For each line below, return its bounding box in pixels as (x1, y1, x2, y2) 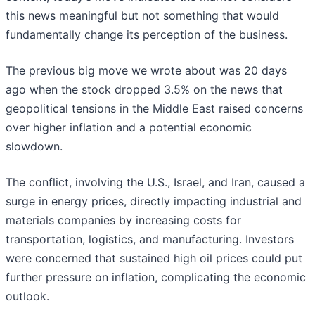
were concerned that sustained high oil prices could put (6, 251, 302, 266)
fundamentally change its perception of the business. (6, 27, 288, 42)
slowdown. (6, 139, 66, 154)
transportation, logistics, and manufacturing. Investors (6, 232, 294, 247)
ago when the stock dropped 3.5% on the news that (6, 82, 283, 97)
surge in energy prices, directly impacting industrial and (6, 194, 302, 209)
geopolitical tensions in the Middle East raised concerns (6, 101, 303, 116)
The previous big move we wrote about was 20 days (6, 63, 287, 78)
